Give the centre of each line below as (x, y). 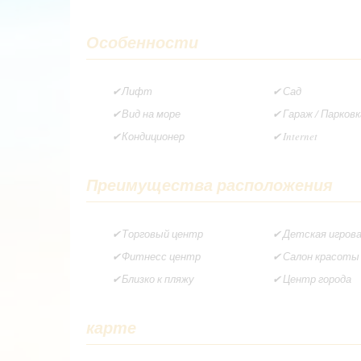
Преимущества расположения (210, 184)
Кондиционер (154, 136)
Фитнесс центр (162, 256)
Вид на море (151, 113)
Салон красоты (321, 256)
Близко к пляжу (158, 278)
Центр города (317, 278)
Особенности (142, 41)
